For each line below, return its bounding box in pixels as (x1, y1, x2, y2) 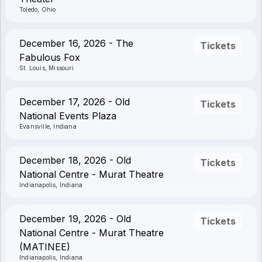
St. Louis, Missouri (19, 64, 74, 71)
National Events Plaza (19, 110, 116, 122)
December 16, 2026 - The (19, 37, 133, 49)
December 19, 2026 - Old (19, 213, 131, 225)
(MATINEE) (19, 241, 70, 253)
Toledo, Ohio (19, 6, 56, 13)
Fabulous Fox (19, 51, 80, 63)
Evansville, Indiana (19, 123, 77, 130)
